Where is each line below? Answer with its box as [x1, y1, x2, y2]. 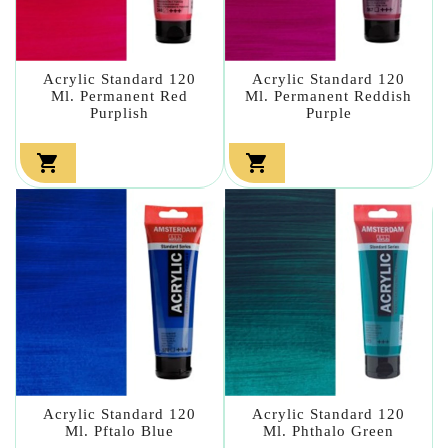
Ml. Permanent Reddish [245, 87, 412, 104]
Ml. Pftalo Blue [65, 422, 174, 439]
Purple [305, 104, 352, 121]
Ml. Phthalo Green [263, 422, 394, 439]
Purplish [90, 104, 149, 121]
